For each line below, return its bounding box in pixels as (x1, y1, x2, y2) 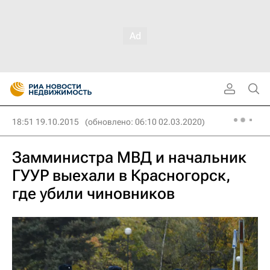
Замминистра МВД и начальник (12, 148, 246, 166)
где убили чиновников (12, 184, 175, 202)
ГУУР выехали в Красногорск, (12, 166, 231, 184)
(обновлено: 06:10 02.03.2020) (85, 117, 205, 127)
